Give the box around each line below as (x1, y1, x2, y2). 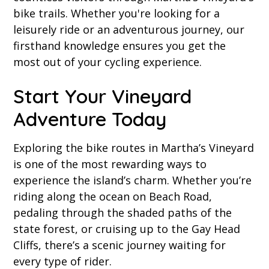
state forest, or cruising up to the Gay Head (13, 222, 241, 237)
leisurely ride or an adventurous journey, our (13, 22, 245, 37)
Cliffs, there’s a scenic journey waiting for (13, 238, 226, 253)
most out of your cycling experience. (13, 55, 202, 70)
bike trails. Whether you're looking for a (13, 6, 220, 21)
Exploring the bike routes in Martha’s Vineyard (13, 141, 255, 156)
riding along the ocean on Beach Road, (13, 189, 213, 204)
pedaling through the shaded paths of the (13, 205, 232, 220)
